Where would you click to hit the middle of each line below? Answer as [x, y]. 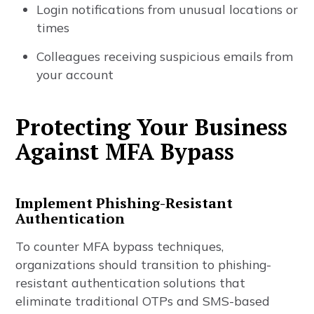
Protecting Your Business [152, 127]
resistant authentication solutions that [131, 282]
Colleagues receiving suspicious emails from [165, 56]
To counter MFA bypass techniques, [120, 246]
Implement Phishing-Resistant [124, 203]
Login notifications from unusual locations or [168, 9]
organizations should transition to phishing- [144, 264]
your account [75, 74]
